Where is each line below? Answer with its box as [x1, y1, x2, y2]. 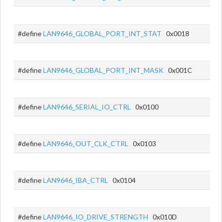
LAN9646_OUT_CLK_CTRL [43, 139, 128, 148]
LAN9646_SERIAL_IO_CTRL [43, 103, 131, 111]
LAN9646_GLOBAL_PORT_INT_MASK [43, 66, 164, 74]
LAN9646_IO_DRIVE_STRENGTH [43, 213, 148, 221]
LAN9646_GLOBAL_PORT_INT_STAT [43, 29, 162, 38]
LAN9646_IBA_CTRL [43, 176, 108, 184]
